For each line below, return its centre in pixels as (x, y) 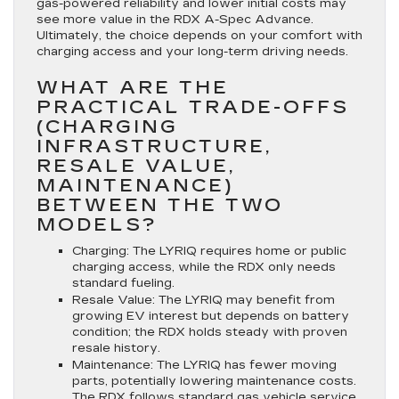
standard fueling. (123, 283)
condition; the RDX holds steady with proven (210, 332)
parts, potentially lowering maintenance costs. (214, 381)
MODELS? (97, 224)
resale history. (116, 348)
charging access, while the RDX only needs (204, 267)
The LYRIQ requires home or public (238, 251)
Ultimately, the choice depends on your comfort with (199, 35)
